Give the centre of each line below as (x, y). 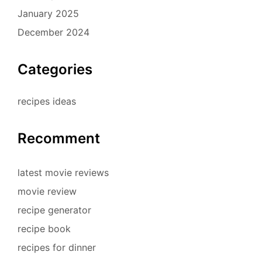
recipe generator (54, 210)
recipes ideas (47, 101)
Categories (55, 69)
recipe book (44, 228)
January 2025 (48, 13)
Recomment (59, 138)
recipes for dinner (57, 247)
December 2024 (54, 32)
